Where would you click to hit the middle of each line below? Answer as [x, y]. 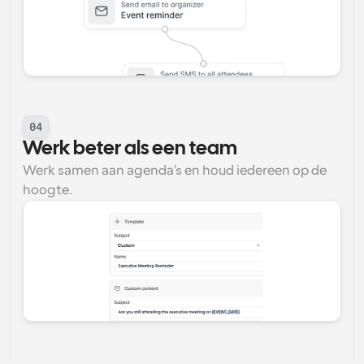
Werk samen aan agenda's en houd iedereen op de [175, 171]
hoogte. [48, 190]
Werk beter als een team [130, 149]
